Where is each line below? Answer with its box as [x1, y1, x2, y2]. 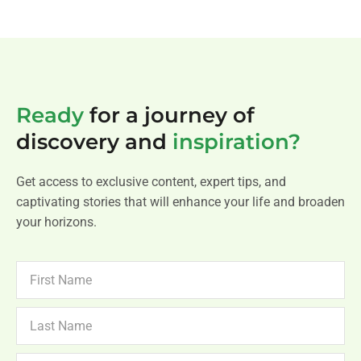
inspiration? [172, 129, 301, 156]
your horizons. [16, 214, 97, 230]
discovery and [16, 129, 172, 156]
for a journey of [84, 102, 255, 129]
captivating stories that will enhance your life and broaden [16, 194, 345, 210]
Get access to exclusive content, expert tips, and [16, 174, 286, 190]
